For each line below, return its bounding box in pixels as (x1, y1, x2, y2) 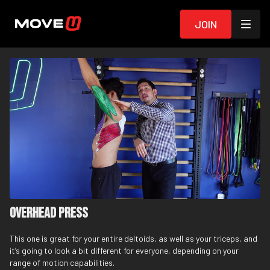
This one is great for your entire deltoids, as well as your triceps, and (10, 233, 257, 244)
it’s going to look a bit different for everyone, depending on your (10, 245, 239, 256)
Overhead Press (10, 204, 88, 222)
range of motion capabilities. (10, 257, 115, 268)
